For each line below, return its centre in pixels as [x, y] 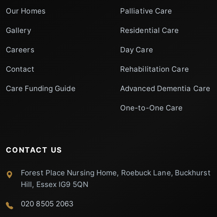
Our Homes [26, 11]
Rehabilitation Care [155, 69]
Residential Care [150, 31]
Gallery [18, 31]
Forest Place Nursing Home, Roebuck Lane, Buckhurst [116, 173]
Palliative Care [146, 11]
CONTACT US [34, 150]
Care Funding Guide [41, 89]
